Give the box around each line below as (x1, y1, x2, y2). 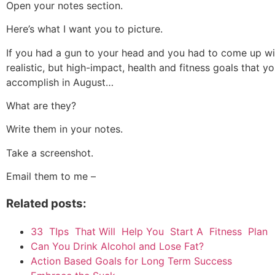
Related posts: (6, 196, 87, 211)
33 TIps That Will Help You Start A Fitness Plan (31, 225, 268, 238)
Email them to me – (6, 170, 96, 183)
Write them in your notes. (6, 123, 123, 136)
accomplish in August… (6, 76, 114, 88)
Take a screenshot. (6, 146, 93, 159)
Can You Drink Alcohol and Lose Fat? (31, 239, 204, 252)
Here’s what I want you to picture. (6, 23, 169, 36)
